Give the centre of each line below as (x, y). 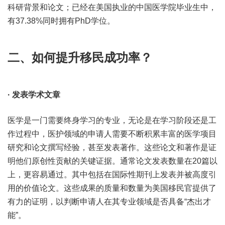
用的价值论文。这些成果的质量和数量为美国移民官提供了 (112, 188)
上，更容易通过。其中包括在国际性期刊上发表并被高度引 (112, 175)
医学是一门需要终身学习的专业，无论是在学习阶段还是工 (112, 120)
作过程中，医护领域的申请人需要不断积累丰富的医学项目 (112, 134)
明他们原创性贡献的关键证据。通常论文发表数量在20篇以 (113, 161)
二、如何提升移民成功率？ (80, 58)
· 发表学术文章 (34, 95)
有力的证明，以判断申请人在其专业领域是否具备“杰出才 (109, 202)
